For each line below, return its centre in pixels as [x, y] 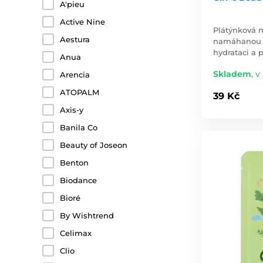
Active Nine [82, 22]
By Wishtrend [87, 215]
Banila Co [79, 127]
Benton [74, 163]
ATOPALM [80, 92]
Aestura [75, 39]
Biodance [78, 180]
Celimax [76, 233]
